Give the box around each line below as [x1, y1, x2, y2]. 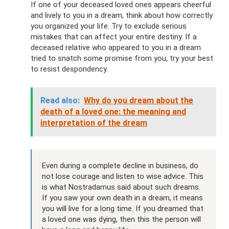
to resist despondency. [31, 64, 108, 74]
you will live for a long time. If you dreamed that [42, 204, 203, 214]
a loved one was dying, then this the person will [42, 215, 201, 224]
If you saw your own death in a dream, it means [42, 193, 203, 203]
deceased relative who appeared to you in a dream [31, 43, 201, 53]
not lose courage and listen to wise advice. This [42, 172, 203, 181]
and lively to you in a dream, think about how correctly [31, 11, 213, 20]
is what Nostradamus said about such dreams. [42, 182, 200, 192]
